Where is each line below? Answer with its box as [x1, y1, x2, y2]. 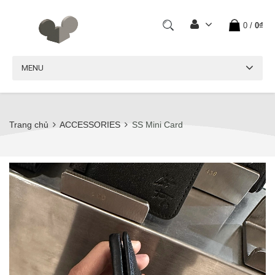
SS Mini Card [132, 120, 183, 130]
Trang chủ [9, 120, 48, 130]
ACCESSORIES [60, 120, 120, 130]
